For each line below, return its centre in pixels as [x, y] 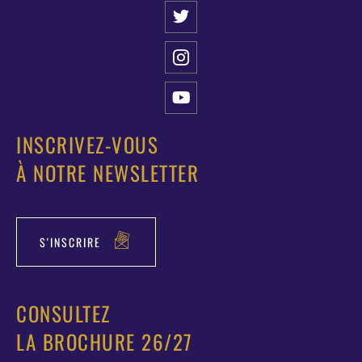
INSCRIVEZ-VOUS [87, 144]
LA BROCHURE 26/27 [105, 341]
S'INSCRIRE [70, 242]
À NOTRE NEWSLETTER [107, 173]
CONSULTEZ [63, 313]
